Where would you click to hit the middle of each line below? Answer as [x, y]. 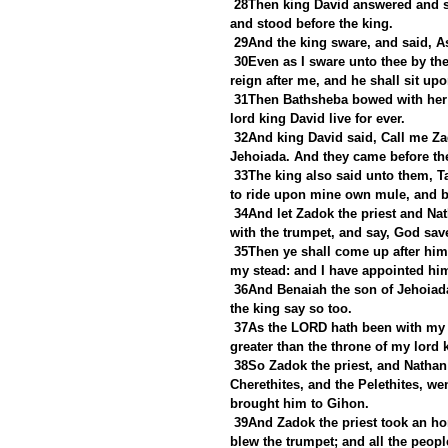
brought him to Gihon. [299, 403]
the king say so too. [291, 308]
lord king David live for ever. [317, 118]
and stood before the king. [311, 23]
